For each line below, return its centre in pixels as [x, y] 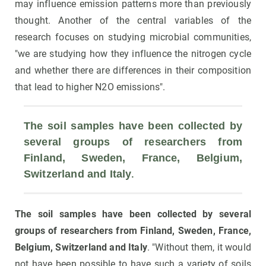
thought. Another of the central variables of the [133, 21]
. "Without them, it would [199, 248]
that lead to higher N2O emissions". [90, 87]
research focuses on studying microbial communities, [133, 37]
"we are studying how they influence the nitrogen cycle [133, 54]
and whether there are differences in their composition [133, 71]
